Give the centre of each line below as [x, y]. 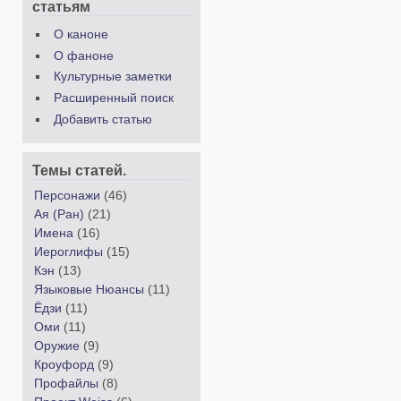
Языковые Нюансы [89, 289]
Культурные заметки [112, 77]
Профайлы [66, 383]
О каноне [81, 34]
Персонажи [67, 195]
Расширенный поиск [113, 98]
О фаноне [83, 55]
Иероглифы [68, 252]
